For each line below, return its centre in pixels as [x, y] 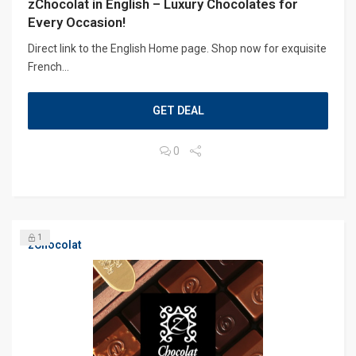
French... [48, 66]
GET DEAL [178, 110]
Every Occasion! [77, 22]
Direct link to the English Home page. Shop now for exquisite [177, 48]
